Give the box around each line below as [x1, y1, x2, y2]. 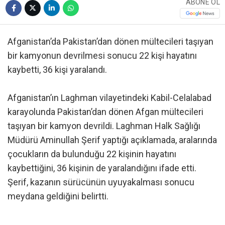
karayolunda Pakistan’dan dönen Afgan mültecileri [8, 106, 203, 117]
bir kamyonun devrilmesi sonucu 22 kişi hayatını [8, 50, 197, 61]
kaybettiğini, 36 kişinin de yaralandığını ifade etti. [8, 162, 196, 173]
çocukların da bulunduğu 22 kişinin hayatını [8, 148, 176, 159]
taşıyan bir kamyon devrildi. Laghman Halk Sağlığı [8, 120, 200, 131]
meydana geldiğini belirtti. [8, 190, 108, 201]
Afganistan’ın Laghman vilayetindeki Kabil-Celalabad [8, 92, 211, 103]
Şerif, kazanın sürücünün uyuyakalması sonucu [8, 176, 194, 187]
